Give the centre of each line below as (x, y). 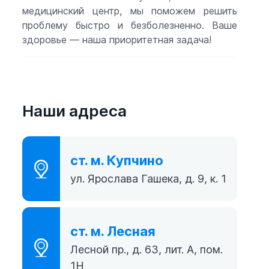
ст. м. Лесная (113, 231)
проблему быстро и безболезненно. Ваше (130, 25)
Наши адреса (74, 111)
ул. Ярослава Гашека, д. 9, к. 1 (148, 179)
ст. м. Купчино (117, 160)
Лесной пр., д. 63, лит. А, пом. (147, 249)
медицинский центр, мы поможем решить (130, 11)
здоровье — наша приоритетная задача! (117, 39)
